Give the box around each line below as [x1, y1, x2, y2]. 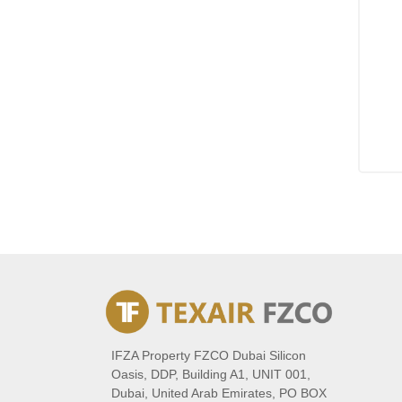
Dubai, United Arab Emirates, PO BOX [111, 385, 327, 400]
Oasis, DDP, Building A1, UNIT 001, [111, 366, 310, 381]
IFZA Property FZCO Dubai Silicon [111, 347, 306, 363]
